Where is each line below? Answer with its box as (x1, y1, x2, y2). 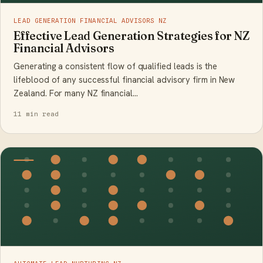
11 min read (14, 109, 59, 118)
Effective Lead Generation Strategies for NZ (14, 28, 249, 43)
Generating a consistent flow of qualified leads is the (14, 60, 217, 72)
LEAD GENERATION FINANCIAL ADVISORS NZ (14, 16, 167, 24)
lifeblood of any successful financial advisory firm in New (14, 73, 235, 85)
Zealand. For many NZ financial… (14, 87, 138, 99)
